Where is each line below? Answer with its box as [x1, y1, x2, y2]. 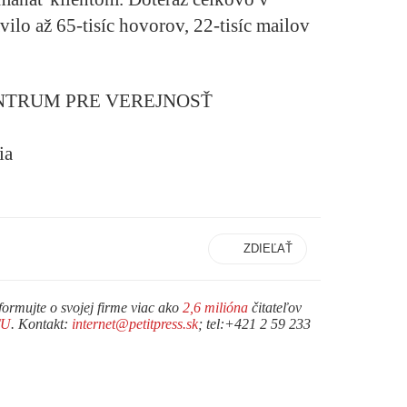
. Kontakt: [11, 315, 72, 332]
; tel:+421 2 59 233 [198, 315, 311, 332]
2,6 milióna [183, 299, 248, 315]
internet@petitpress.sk [72, 315, 198, 332]
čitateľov [248, 299, 302, 315]
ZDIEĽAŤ [243, 241, 293, 255]
